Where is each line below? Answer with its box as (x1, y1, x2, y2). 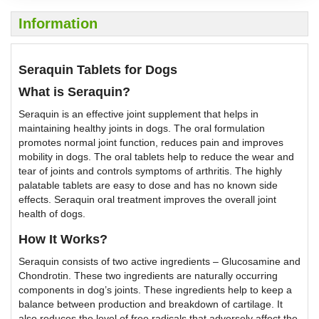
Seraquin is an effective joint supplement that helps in (19, 108, 258, 120)
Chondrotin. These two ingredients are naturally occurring (19, 270, 278, 282)
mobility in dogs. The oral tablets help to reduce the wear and (19, 151, 294, 163)
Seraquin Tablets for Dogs (19, 63, 177, 78)
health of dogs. (19, 208, 85, 220)
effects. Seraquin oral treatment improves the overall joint (19, 194, 276, 206)
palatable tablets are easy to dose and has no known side (19, 179, 278, 192)
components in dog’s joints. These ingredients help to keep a (19, 284, 292, 296)
